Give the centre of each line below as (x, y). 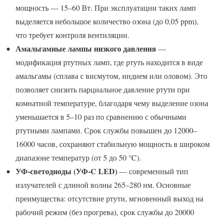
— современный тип (153, 171)
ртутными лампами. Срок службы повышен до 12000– (106, 130)
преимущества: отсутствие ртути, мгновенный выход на (109, 199)
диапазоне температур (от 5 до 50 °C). (78, 158)
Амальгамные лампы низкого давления (86, 49)
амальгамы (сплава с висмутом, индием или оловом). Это (111, 76)
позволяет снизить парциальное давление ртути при (103, 90)
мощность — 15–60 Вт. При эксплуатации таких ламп (106, 8)
